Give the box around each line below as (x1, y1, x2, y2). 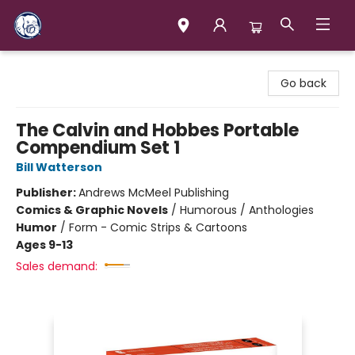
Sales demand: (16, 258, 97, 274)
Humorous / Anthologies (180, 202, 314, 218)
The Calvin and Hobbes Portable (16, 118, 299, 143)
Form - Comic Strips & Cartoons (69, 219, 247, 235)
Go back (281, 75, 326, 91)
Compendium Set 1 (16, 136, 180, 160)
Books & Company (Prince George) (12, 58, 207, 74)
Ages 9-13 (16, 237, 73, 253)
